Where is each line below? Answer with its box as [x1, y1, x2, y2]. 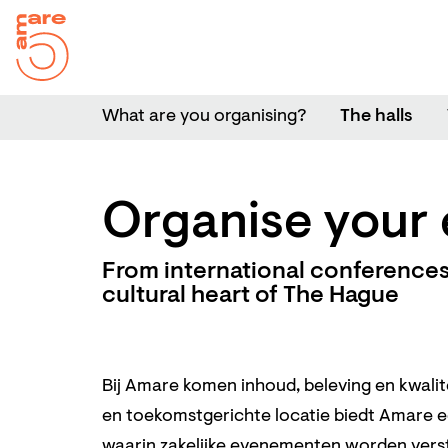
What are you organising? [102, 108, 306, 126]
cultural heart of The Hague [102, 284, 399, 308]
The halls [340, 108, 413, 126]
